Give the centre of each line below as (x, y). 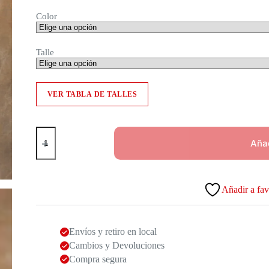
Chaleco (50, 131)
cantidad (51, 152)
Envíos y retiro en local (113, 232)
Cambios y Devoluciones (116, 246)
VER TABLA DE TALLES (92, 95)
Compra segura (98, 259)
